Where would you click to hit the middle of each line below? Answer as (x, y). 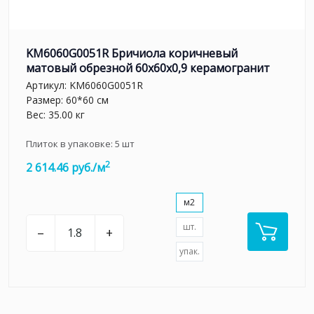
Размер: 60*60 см (67, 100)
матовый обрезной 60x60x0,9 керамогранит (148, 68)
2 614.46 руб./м (66, 168)
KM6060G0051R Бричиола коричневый (132, 53)
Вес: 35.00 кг (55, 115)
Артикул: (48, 86)
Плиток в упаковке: (70, 144)
